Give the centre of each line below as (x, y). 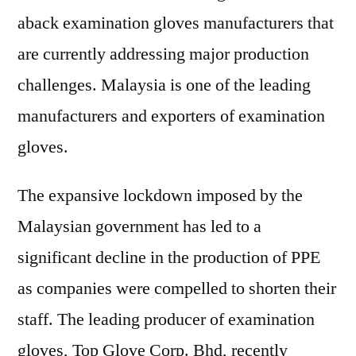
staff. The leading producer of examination (166, 319)
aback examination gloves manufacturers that (176, 23)
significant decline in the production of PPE (169, 257)
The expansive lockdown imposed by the (160, 195)
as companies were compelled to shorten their (177, 288)
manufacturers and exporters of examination (171, 116)
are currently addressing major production (163, 54)
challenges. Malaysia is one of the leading (164, 85)
